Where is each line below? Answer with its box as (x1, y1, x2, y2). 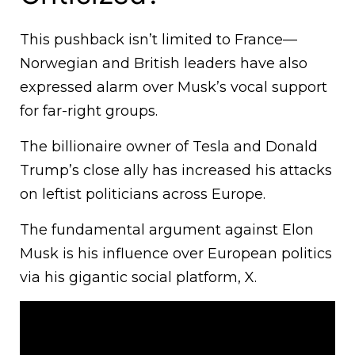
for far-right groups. (20, 102, 158, 120)
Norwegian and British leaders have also (20, 55, 307, 73)
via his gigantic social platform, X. (20, 269, 257, 287)
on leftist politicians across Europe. (20, 185, 265, 204)
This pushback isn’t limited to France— (20, 31, 297, 49)
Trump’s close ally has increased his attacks (20, 162, 332, 180)
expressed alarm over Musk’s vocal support (20, 78, 327, 97)
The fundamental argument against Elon (20, 221, 314, 239)
